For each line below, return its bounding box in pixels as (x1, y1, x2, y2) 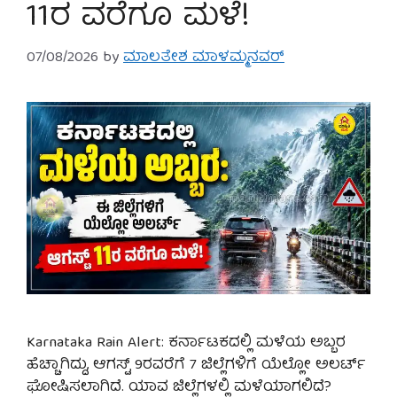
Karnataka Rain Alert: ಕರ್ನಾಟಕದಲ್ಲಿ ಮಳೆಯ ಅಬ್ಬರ (27, 330, 346, 356)
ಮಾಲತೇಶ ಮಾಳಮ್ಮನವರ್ (123, 44, 284, 71)
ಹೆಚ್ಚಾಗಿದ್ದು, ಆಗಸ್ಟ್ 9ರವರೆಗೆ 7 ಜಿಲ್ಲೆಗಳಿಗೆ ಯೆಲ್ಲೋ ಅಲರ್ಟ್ (27, 352, 366, 378)
